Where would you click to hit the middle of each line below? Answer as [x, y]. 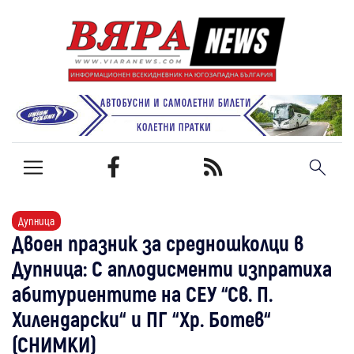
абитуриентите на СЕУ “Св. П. [142, 293]
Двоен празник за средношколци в [158, 242]
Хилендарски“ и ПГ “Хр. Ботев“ [141, 318]
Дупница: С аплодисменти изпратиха [172, 267]
